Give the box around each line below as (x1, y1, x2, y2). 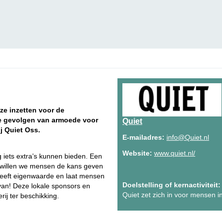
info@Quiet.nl (166, 133, 209, 141)
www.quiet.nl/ (154, 149, 195, 157)
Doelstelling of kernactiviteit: (122, 181, 221, 189)
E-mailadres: (122, 133, 165, 141)
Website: (122, 149, 152, 157)
